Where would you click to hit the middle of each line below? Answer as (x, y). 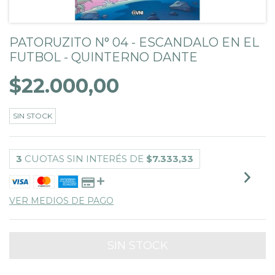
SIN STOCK (33, 116)
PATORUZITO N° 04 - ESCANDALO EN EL (134, 43)
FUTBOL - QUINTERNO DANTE (103, 57)
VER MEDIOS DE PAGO (61, 201)
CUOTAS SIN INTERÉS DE (85, 159)
